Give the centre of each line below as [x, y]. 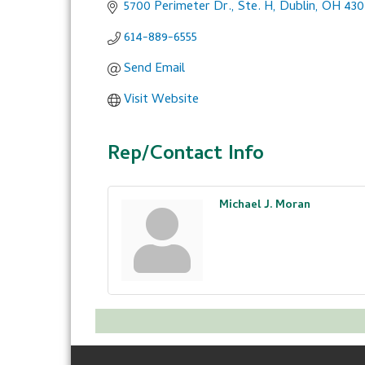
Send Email [154, 69]
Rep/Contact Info [186, 155]
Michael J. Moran [265, 206]
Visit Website [161, 100]
